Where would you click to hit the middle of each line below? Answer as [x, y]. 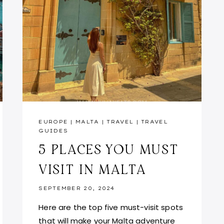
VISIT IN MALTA [92, 169]
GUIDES [53, 130]
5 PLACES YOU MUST [109, 149]
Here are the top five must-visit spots [111, 207]
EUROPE [53, 121]
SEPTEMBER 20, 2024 [77, 188]
